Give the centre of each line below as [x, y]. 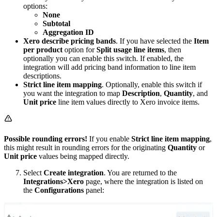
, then [173, 49]
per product [43, 49]
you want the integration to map [73, 93]
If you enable [109, 139]
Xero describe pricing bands [70, 41]
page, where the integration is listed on [143, 181]
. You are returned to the [140, 172]
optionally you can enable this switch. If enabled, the [103, 58]
